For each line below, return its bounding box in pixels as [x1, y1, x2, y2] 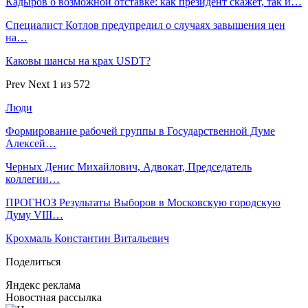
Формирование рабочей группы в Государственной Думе [5, 124, 275, 137]
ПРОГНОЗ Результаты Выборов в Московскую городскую [5, 196, 280, 208]
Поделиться [5, 255, 60, 267]
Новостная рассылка [5, 291, 102, 303]
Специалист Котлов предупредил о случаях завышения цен [5, 19, 285, 31]
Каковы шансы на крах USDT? [5, 54, 151, 67]
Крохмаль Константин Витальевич [5, 232, 169, 244]
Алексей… [5, 137, 56, 149]
